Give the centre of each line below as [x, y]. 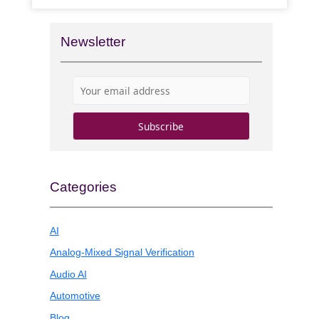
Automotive [75, 296]
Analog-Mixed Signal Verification [122, 253]
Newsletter [93, 42]
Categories [83, 187]
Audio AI [68, 274]
